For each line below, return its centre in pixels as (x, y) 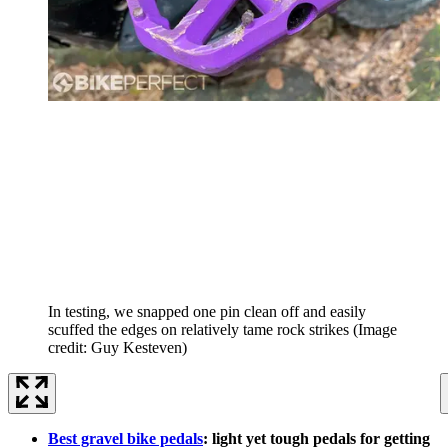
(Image (375, 329)
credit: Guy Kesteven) (117, 347)
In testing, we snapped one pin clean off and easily (207, 311)
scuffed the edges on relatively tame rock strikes (198, 329)
